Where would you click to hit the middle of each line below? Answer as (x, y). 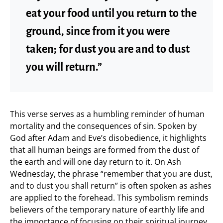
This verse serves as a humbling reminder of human (107, 114)
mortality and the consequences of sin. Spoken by (103, 126)
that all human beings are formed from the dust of (105, 150)
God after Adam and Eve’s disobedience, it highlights (108, 138)
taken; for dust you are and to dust (108, 49)
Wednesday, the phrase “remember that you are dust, (111, 173)
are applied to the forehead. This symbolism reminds (109, 197)
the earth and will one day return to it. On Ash (96, 162)
